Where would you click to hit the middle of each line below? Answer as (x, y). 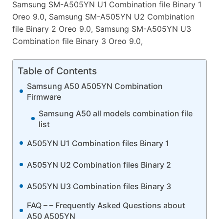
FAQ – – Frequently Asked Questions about (106, 205)
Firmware (44, 97)
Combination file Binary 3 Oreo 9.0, (77, 41)
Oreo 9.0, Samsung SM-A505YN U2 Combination (103, 16)
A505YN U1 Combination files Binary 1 (98, 143)
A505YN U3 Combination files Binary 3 (99, 186)
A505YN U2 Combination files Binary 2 (99, 164)
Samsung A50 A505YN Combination (95, 86)
